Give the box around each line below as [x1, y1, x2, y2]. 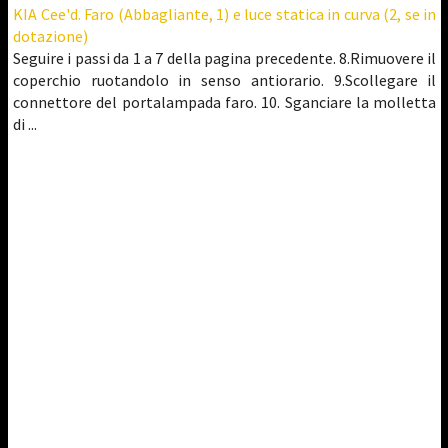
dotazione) [13, 25, 88, 46]
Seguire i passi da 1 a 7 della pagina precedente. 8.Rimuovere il [13, 47, 437, 68]
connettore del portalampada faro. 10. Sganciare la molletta [13, 91, 437, 112]
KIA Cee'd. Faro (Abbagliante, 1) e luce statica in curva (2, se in [13, 3, 437, 24]
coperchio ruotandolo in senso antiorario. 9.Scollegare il [13, 69, 437, 90]
